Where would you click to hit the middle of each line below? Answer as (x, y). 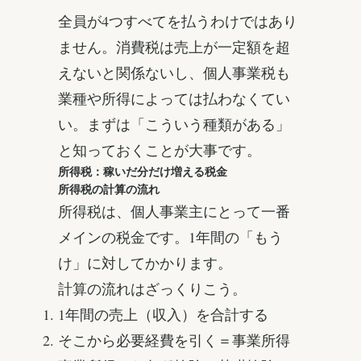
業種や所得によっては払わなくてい (174, 98)
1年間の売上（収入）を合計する (163, 314)
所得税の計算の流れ (109, 189)
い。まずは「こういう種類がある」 (174, 124)
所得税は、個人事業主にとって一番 (174, 211)
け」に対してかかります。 (145, 262)
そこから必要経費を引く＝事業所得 (174, 340)
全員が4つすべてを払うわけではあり (178, 21)
